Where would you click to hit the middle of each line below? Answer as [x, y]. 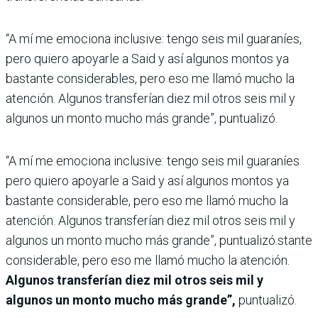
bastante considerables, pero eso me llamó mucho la [150, 78]
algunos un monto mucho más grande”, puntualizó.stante [159, 240]
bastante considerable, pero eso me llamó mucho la [147, 200]
